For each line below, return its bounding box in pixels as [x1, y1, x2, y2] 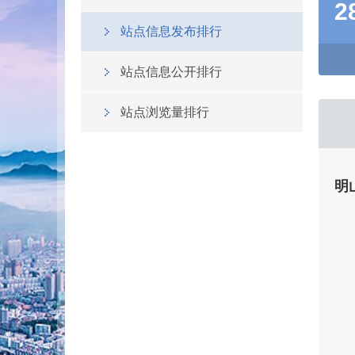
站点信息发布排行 [120, 25, 222, 38]
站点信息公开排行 [120, 65, 222, 78]
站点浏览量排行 [120, 105, 209, 119]
